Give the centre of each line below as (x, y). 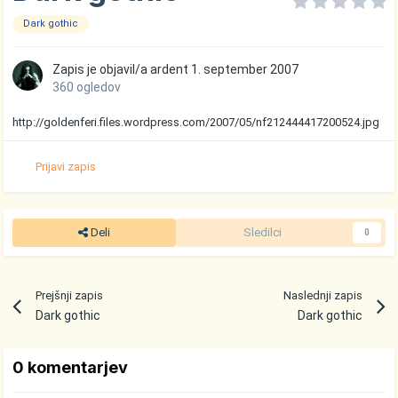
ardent (170, 70)
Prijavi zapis (66, 166)
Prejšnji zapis (69, 296)
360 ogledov (87, 88)
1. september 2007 (245, 70)
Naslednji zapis (323, 296)
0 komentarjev (71, 367)
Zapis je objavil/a (102, 70)
